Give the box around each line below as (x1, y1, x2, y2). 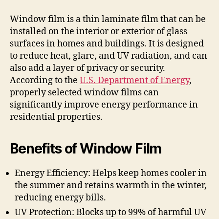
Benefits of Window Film (10, 140, 162, 157)
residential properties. (10, 111, 103, 123)
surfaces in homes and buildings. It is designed (10, 38, 204, 49)
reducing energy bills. (15, 192, 106, 203)
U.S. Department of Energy (80, 74, 189, 86)
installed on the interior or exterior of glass (10, 25, 187, 37)
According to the (10, 74, 80, 86)
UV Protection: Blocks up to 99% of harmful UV (15, 206, 206, 218)
